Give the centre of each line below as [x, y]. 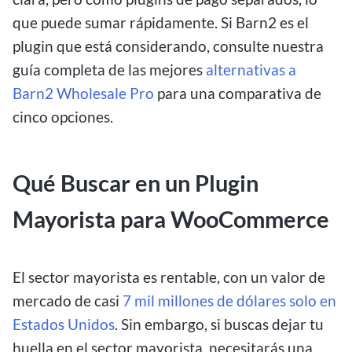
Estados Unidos [64, 324]
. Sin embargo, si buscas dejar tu [219, 324]
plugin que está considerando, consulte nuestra [168, 46]
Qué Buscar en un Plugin [136, 183]
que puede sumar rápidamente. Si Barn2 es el [161, 22]
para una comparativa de [238, 93]
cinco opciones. [63, 116]
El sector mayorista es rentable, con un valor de [169, 277]
